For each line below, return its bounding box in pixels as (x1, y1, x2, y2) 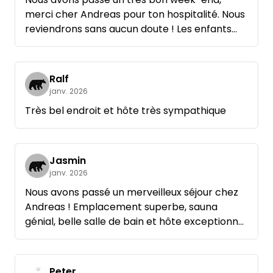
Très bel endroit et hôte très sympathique (25, 104, 226, 118)
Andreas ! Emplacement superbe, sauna (25, 200, 218, 214)
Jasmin (49, 154, 86, 168)
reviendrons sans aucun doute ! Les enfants (25, 22, 232, 37)
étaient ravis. (25, 37, 87, 51)
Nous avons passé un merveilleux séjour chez (25, 185, 238, 200)
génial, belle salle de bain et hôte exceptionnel (25, 214, 247, 229)
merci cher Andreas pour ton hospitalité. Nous (25, 7, 245, 22)
